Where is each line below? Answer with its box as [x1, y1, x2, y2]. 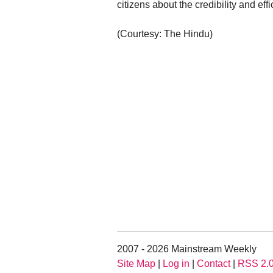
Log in [163, 258, 190, 269]
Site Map [117, 258, 155, 269]
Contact [197, 258, 230, 269]
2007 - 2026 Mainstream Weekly [117, 243, 257, 254]
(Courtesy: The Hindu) [117, 29, 213, 40]
